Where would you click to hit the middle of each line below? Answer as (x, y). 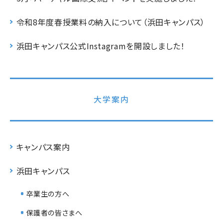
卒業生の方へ (48, 193)
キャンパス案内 (43, 147)
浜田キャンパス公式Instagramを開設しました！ (101, 46)
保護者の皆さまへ (54, 212)
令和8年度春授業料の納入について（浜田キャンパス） (111, 22)
